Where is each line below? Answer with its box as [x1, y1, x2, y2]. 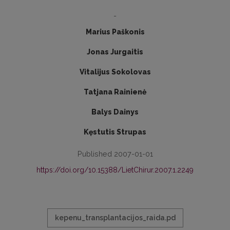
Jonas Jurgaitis [87, 48, 143, 56]
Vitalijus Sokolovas [79, 68, 151, 76]
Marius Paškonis [85, 28, 145, 36]
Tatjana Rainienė [84, 88, 146, 96]
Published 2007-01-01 [77, 149, 153, 158]
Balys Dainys [91, 108, 139, 116]
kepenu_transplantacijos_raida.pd [54, 214, 176, 222]
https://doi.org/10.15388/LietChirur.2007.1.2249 [36, 166, 194, 174]
